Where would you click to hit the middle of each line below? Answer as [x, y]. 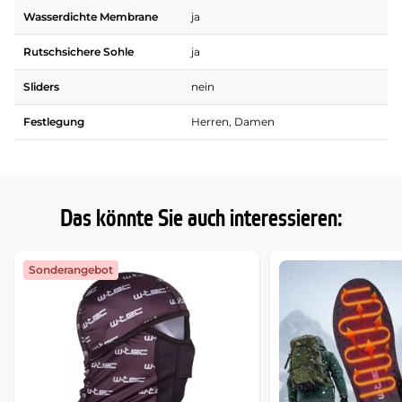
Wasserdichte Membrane [91, 17]
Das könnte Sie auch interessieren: [201, 219]
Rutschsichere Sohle [79, 52]
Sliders [41, 87]
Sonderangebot [71, 270]
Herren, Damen [233, 122]
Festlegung [54, 122]
